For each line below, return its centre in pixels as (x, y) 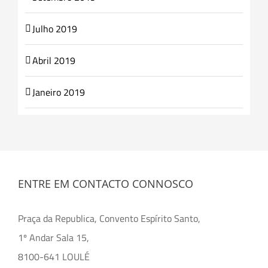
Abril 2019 (54, 60)
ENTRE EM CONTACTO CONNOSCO (106, 184)
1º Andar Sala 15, (54, 238)
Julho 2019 (54, 28)
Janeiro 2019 (58, 92)
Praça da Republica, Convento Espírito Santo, (109, 219)
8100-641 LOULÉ (54, 257)
